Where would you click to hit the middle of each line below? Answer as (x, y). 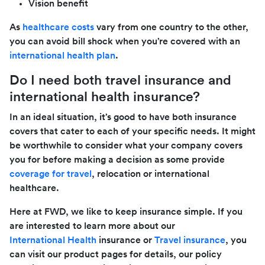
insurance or (125, 240)
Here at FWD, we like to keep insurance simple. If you (126, 211)
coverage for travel (51, 174)
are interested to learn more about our (93, 226)
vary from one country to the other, (171, 27)
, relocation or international (151, 174)
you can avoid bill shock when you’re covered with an (126, 41)
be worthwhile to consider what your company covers (126, 145)
